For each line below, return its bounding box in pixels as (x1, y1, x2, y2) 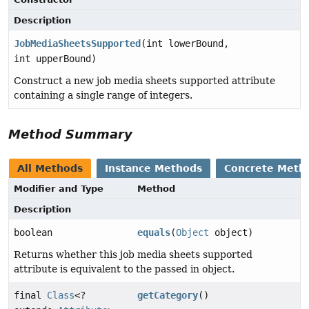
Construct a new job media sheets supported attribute (14, 75, 275, 87)
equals (137, 227, 171, 239)
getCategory (137, 290, 199, 301)
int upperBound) (14, 53, 97, 65)
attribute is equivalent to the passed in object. (14, 263, 235, 275)
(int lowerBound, (141, 38, 229, 50)
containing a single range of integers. (14, 90, 192, 101)
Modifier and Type (14, 183, 103, 195)
